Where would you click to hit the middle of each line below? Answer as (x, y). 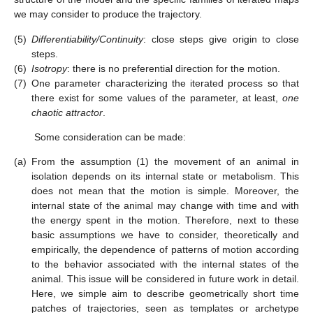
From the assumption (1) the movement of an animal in (165, 162)
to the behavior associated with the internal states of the (165, 264)
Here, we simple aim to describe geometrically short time (165, 294)
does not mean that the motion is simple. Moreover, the (165, 191)
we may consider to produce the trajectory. (108, 14)
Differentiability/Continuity (87, 39)
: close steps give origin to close (221, 39)
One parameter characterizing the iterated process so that (165, 83)
